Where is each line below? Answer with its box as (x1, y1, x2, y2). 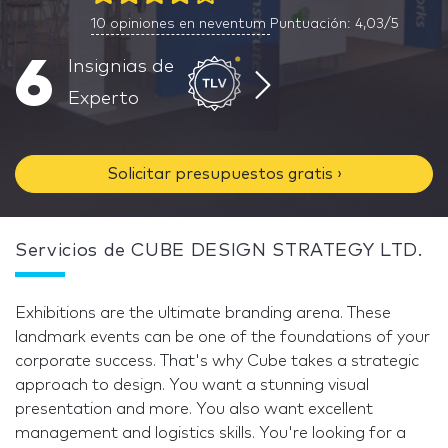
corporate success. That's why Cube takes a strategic (15, 353, 419, 369)
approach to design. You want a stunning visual (15, 377, 369, 393)
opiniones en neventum (110, 17, 266, 31)
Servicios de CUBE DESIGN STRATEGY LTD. (15, 242, 423, 260)
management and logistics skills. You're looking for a (15, 425, 406, 441)
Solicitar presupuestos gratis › (106, 166, 342, 182)
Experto (67, 90, 139, 108)
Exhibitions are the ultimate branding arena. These (15, 305, 391, 321)
